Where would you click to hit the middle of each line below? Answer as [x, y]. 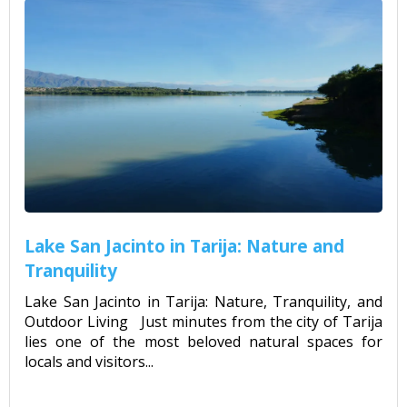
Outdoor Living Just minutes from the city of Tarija [203, 321]
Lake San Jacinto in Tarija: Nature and [184, 245]
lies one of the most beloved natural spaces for [203, 341]
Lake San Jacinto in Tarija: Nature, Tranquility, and [203, 301]
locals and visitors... [89, 361]
